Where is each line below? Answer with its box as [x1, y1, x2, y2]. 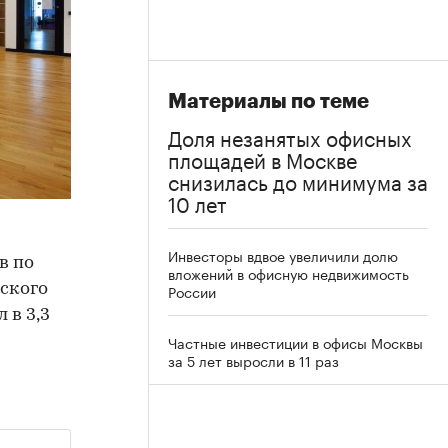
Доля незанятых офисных [168, 120, 412, 152]
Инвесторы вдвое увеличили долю [168, 244, 398, 266]
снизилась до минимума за [168, 164, 428, 196]
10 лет [168, 186, 227, 218]
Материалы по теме [168, 91, 369, 112]
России [168, 280, 216, 302]
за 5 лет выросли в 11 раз [168, 349, 339, 371]
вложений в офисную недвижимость [168, 262, 409, 284]
